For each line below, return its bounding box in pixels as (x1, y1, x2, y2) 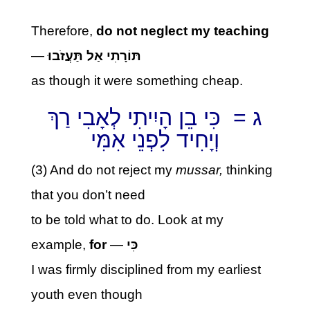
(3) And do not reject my (30, 163, 176, 177)
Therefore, (30, 24, 93, 38)
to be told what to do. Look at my (30, 212, 224, 227)
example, (30, 237, 89, 252)
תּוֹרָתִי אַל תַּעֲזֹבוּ (47, 48, 141, 63)
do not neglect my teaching (92, 24, 269, 38)
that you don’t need (30, 188, 145, 202)
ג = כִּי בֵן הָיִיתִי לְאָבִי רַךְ (47, 105, 262, 130)
